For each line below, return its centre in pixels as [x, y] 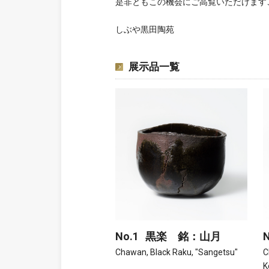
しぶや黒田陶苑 [145, 29]
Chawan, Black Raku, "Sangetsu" [177, 252]
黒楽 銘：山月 [183, 236]
